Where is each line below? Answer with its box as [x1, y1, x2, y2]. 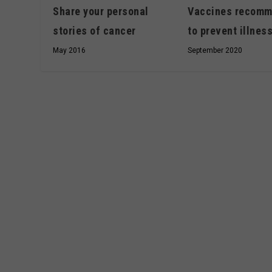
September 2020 [188, 46, 243, 55]
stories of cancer [53, 24, 136, 37]
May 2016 [53, 46, 86, 55]
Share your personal [53, 4, 149, 18]
